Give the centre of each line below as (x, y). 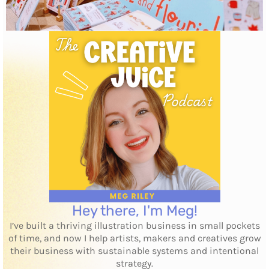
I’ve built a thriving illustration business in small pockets (134, 225)
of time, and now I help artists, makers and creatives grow (134, 238)
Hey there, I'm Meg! (134, 210)
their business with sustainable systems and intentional (134, 250)
